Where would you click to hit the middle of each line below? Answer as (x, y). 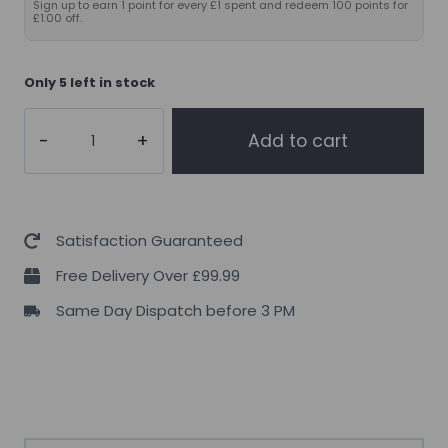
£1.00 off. (57, 18)
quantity (53, 233)
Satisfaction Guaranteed (149, 240)
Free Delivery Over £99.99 (148, 275)
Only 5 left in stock (89, 82)
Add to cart (298, 140)
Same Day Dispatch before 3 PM (175, 310)
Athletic (51, 149)
